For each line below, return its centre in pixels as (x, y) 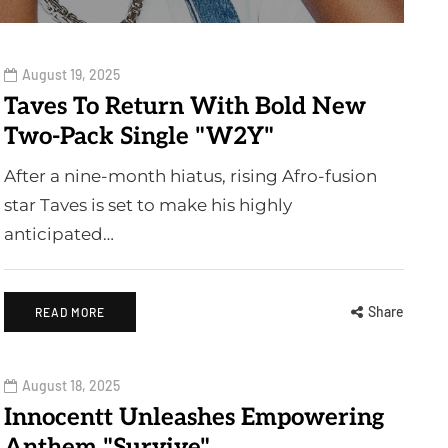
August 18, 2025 (71, 385)
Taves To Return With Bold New (185, 106)
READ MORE (70, 312)
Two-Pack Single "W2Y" (139, 136)
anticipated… (59, 234)
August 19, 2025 (71, 74)
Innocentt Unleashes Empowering (194, 417)
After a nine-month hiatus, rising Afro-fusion (190, 176)
